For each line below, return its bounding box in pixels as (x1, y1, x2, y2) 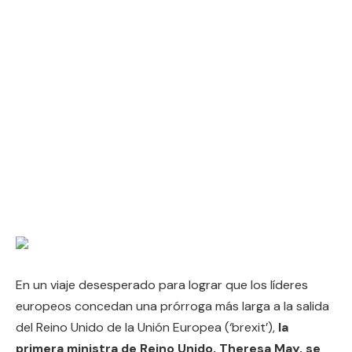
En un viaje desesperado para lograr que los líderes (16, 277, 308, 294)
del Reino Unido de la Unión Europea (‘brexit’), (16, 319, 278, 336)
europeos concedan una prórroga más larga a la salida (16, 298, 329, 315)
